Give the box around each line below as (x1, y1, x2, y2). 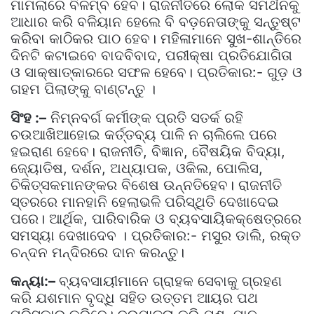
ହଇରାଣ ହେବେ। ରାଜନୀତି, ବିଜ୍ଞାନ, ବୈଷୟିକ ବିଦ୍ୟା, (11, 142, 285, 160)
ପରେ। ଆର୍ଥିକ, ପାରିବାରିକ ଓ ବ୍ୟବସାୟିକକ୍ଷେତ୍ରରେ (11, 210, 301, 227)
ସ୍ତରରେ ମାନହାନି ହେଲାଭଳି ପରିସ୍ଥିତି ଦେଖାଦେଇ (11, 193, 279, 210)
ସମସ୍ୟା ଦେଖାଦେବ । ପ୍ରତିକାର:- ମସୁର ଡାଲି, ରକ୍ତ (11, 226, 301, 244)
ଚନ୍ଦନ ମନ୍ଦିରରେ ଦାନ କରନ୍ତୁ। (11, 243, 184, 261)
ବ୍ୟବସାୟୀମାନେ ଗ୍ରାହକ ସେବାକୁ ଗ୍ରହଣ (59, 272, 282, 289)
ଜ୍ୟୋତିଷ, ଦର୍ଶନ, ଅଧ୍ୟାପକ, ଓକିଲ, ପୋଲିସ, (11, 159, 263, 177)
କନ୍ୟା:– (11, 272, 59, 289)
